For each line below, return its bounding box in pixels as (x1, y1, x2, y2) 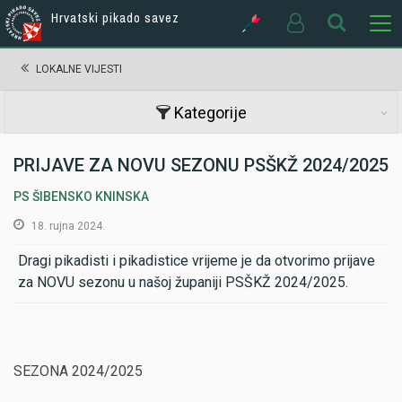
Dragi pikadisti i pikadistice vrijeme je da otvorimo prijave (18, 252, 375, 269)
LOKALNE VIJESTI (36, 63, 122, 75)
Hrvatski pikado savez (51, 8, 179, 27)
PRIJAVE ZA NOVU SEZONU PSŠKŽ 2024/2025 (13, 154, 389, 176)
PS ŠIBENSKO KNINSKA (13, 189, 149, 204)
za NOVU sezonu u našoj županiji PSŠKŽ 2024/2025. (18, 274, 348, 291)
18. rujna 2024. (31, 220, 105, 232)
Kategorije (173, 102, 247, 122)
